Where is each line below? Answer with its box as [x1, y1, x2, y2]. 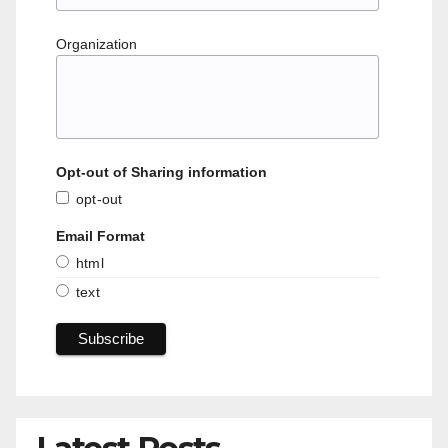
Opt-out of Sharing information [56, 164, 267, 181]
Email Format [56, 228, 145, 245]
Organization [56, 36, 137, 53]
